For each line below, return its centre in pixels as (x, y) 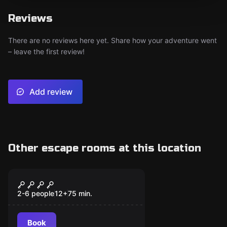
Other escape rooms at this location (105, 148)
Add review (51, 92)
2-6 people (36, 193)
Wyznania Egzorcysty (73, 183)
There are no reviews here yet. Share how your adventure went (112, 40)
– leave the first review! (46, 51)
